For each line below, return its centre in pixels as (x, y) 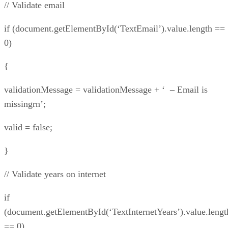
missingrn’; (25, 104)
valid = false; (28, 127)
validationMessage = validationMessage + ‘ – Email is (106, 89)
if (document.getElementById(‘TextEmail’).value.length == (115, 28)
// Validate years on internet (55, 174)
